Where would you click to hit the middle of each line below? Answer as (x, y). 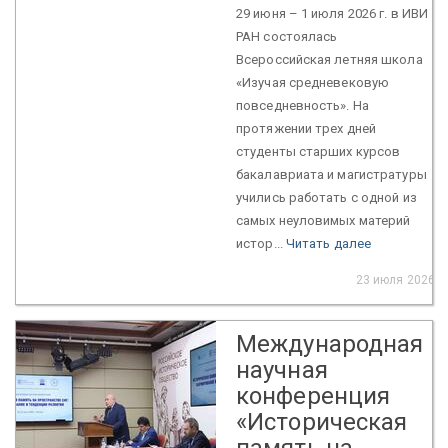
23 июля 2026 (395, 279)
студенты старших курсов (318, 151)
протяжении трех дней (306, 128)
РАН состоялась (287, 36)
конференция (313, 395)
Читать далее (328, 243)
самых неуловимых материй (323, 220)
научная (282, 369)
